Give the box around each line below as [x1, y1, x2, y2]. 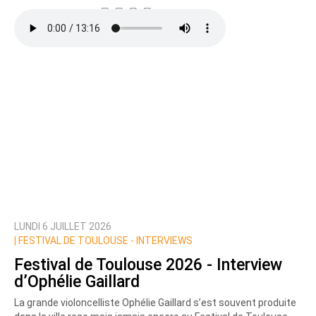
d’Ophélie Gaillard [14, 272, 140, 291]
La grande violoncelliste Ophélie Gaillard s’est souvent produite [14, 297, 296, 309]
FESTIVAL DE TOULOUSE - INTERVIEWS [16, 235, 193, 247]
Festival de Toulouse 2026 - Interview [14, 255, 282, 274]
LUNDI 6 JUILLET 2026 [14, 221, 111, 233]
